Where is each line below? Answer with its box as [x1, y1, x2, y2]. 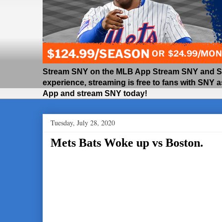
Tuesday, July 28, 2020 [50, 118, 115, 127]
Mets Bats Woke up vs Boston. [50, 136, 203, 149]
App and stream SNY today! [42, 89, 147, 98]
